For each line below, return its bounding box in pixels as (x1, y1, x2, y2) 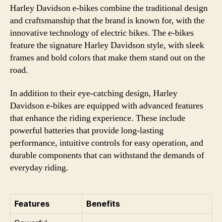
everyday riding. (10, 162, 68, 173)
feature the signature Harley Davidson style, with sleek (10, 39, 204, 51)
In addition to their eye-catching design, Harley (10, 88, 177, 99)
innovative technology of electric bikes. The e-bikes (10, 27, 194, 39)
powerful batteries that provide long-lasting (10, 125, 164, 136)
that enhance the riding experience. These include (10, 112, 185, 124)
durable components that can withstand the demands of (10, 150, 204, 161)
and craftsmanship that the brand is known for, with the (10, 14, 205, 26)
